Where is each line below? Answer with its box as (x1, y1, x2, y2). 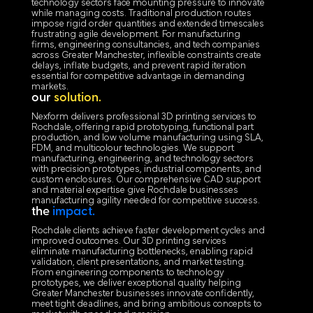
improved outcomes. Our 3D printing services (31, 236, 226, 247)
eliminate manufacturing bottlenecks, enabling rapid (31, 247, 253, 258)
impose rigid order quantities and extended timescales (31, 19, 264, 30)
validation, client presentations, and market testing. (31, 257, 246, 268)
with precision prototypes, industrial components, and (31, 164, 261, 175)
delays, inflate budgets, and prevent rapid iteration (31, 61, 246, 72)
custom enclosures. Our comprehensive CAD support (31, 175, 261, 186)
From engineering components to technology (31, 268, 224, 279)
